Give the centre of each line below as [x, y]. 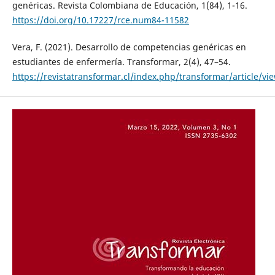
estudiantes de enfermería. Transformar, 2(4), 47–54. [121, 61]
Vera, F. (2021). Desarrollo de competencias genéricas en [129, 47]
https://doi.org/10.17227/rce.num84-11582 [100, 20]
